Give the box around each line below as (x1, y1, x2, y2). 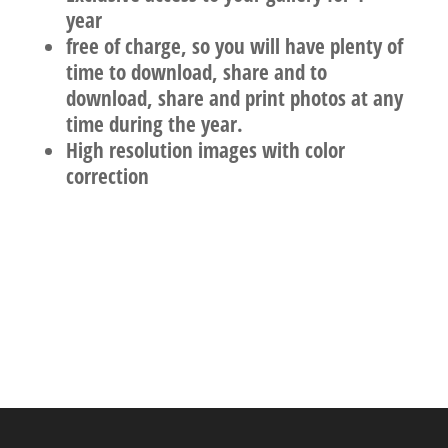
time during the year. (65, 110, 243, 138)
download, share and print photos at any (65, 84, 403, 112)
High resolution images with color (65, 136, 345, 164)
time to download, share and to (65, 58, 327, 86)
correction (65, 162, 149, 190)
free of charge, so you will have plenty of (65, 32, 403, 60)
